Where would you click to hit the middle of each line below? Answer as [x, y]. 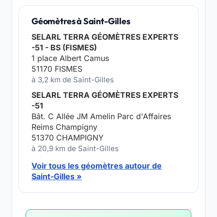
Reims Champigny [64, 127]
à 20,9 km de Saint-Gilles [75, 148]
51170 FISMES [57, 69]
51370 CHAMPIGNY [68, 138]
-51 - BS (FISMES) [64, 47]
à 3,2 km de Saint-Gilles [73, 80]
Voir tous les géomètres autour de [97, 166]
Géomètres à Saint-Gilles [81, 21]
